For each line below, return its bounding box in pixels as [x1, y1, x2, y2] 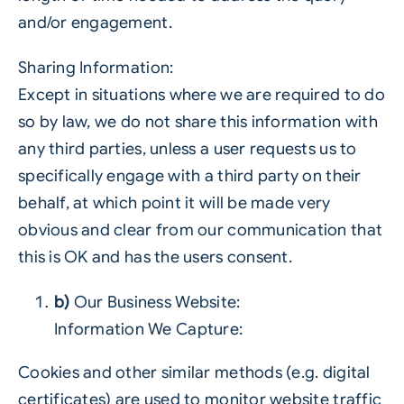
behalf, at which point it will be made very [17, 193, 331, 213]
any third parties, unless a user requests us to [17, 139, 357, 159]
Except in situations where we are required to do [17, 85, 385, 105]
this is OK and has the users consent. [17, 247, 292, 267]
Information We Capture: [53, 319, 243, 339]
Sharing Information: [17, 58, 174, 78]
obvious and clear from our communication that [17, 220, 383, 240]
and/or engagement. [17, 13, 172, 32]
